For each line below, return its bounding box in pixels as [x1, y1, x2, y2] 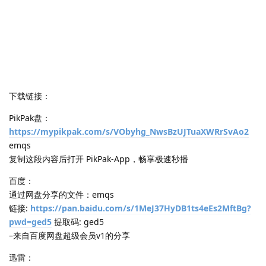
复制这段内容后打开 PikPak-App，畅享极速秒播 [9, 153, 188, 164]
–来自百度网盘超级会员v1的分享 [9, 229, 130, 241]
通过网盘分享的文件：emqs [9, 188, 114, 200]
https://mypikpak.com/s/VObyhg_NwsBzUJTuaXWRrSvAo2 [9, 125, 249, 137]
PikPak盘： [9, 112, 50, 123]
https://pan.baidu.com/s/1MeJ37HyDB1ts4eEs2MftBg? [30, 202, 251, 214]
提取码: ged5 [52, 216, 106, 227]
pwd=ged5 [9, 216, 52, 227]
